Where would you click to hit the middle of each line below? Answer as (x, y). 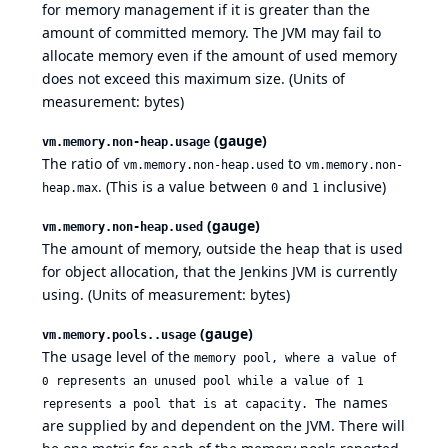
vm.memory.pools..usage (119, 335)
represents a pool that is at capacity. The (192, 404)
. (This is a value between (184, 187)
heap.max (70, 188)
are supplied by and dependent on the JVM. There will (223, 426)
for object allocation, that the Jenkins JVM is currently (219, 272)
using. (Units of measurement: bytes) (166, 295)
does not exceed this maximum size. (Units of (193, 79)
